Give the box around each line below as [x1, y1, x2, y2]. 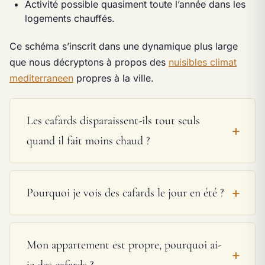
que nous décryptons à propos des [9, 56, 169, 69]
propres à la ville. [73, 72, 154, 85]
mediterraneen [9, 72, 73, 85]
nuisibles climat [169, 56, 237, 69]
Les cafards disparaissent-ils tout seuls [27, 113, 200, 128]
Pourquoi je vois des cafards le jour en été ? [27, 185, 224, 200]
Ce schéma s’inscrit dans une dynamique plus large [9, 40, 238, 53]
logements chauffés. [24, 12, 115, 24]
